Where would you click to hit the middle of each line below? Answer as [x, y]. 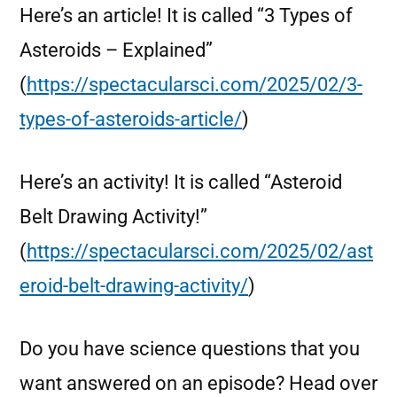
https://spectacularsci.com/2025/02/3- [195, 85]
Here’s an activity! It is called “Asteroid [181, 182]
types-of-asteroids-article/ [131, 119]
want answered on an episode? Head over [198, 383]
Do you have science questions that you [190, 349]
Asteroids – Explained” [116, 50]
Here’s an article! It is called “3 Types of [186, 16]
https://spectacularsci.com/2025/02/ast [200, 251]
